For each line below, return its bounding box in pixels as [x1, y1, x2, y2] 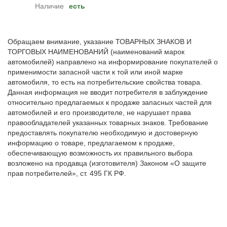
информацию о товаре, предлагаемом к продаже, [8, 139, 175, 147]
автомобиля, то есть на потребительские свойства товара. [8, 78, 202, 87]
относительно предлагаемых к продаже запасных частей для [8, 98, 212, 107]
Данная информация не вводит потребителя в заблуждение [8, 88, 208, 97]
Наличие [35, 2, 64, 11]
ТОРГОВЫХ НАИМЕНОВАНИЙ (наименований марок [8, 48, 184, 56]
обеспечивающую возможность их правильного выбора [8, 149, 193, 158]
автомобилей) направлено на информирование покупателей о [8, 58, 218, 66]
